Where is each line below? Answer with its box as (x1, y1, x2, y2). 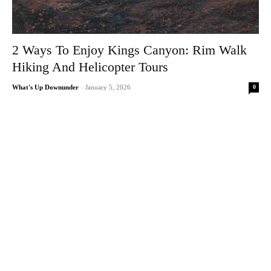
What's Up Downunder (12, 83, 79, 91)
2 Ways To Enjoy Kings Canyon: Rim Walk (12, 42, 247, 58)
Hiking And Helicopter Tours (12, 59, 168, 75)
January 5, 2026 (85, 83, 131, 91)
